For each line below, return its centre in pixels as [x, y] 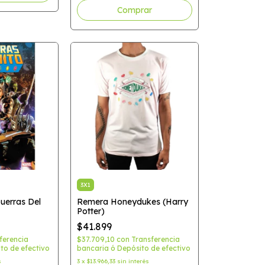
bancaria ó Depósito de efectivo [133, 248]
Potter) [91, 211]
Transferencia [155, 239]
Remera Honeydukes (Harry [132, 202]
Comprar [134, 10]
